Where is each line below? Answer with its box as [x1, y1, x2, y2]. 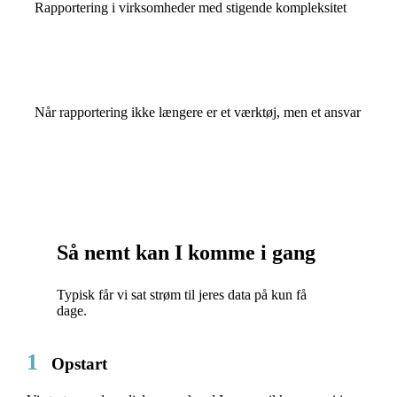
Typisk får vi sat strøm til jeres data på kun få [57, 286, 307, 302]
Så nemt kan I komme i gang [57, 240, 316, 264]
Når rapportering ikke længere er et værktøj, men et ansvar [35, 104, 362, 120]
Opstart [46, 354, 107, 374]
